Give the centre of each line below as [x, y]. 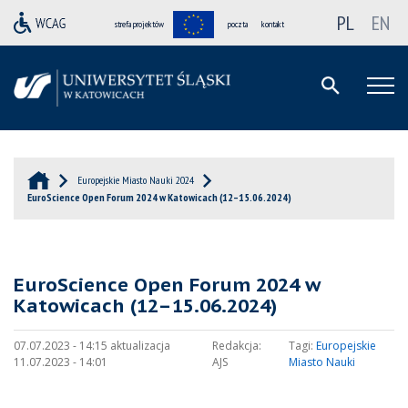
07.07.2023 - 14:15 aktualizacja [92, 346]
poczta [238, 24]
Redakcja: [236, 346]
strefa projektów [139, 24]
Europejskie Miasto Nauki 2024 [136, 180]
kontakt [273, 24]
